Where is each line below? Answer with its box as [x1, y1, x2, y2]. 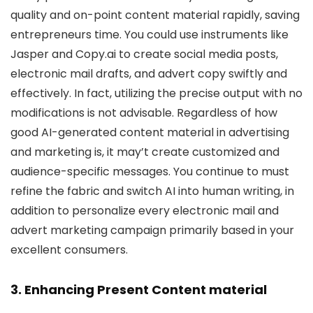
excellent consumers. [10, 242, 128, 258]
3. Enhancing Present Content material [10, 281, 267, 298]
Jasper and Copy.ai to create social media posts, [10, 46, 278, 62]
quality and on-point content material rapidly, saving [10, 7, 300, 23]
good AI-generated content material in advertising [10, 124, 289, 140]
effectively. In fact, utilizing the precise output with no [10, 85, 303, 101]
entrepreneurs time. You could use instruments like [10, 27, 289, 43]
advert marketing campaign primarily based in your [10, 222, 294, 238]
